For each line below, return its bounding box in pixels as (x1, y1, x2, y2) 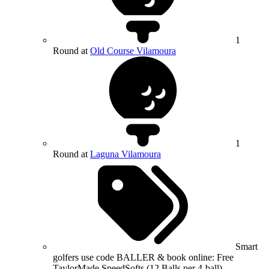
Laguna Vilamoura (90, 148, 161, 159)
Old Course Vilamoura (90, 45, 176, 56)
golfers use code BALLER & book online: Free (53, 252, 234, 262)
